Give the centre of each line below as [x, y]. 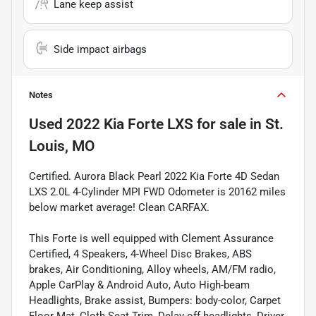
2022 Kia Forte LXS [130, 124]
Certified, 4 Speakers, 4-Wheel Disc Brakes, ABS [140, 254]
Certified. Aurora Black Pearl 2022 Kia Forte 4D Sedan [154, 177]
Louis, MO [62, 146]
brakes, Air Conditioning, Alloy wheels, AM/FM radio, [152, 270]
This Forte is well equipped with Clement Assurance [151, 239]
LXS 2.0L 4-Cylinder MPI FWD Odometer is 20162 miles [157, 192]
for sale [220, 124]
